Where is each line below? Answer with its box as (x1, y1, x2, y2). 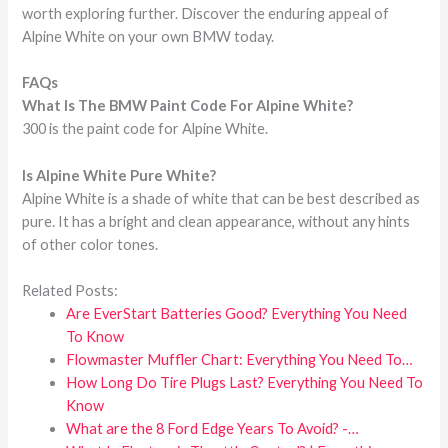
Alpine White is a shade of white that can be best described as (22, 189, 421, 207)
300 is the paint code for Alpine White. (22, 120, 269, 138)
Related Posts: (22, 281, 119, 299)
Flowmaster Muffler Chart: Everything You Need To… (66, 350, 414, 368)
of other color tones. (22, 235, 159, 253)
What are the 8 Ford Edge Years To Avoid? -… (66, 419, 360, 437)
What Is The (22, 97, 110, 115)
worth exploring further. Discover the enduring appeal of (22, 4, 390, 22)
